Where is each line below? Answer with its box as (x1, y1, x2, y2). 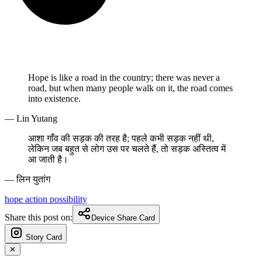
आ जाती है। (28, 154, 68, 164)
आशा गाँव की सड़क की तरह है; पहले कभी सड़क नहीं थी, (28, 133, 214, 143)
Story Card (26, 232, 62, 242)
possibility (50, 194, 87, 204)
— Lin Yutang (5, 113, 57, 123)
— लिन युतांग (5, 174, 50, 184)
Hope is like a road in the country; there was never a (28, 72, 220, 82)
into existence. (28, 93, 81, 104)
